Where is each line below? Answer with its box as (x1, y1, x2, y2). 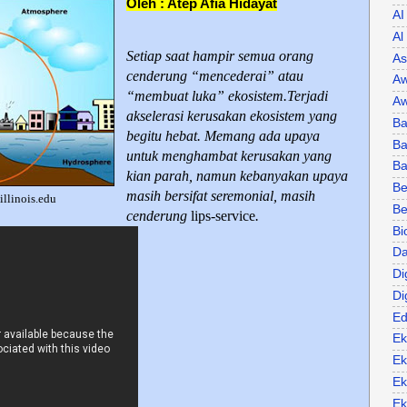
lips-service (191, 207, 255, 223)
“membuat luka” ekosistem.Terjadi (126, 87, 328, 104)
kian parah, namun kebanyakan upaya (126, 167, 348, 184)
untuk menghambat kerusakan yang (126, 147, 332, 164)
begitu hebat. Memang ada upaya (126, 127, 320, 144)
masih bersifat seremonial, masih (126, 187, 315, 203)
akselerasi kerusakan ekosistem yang (126, 107, 337, 124)
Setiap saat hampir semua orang (126, 47, 313, 64)
